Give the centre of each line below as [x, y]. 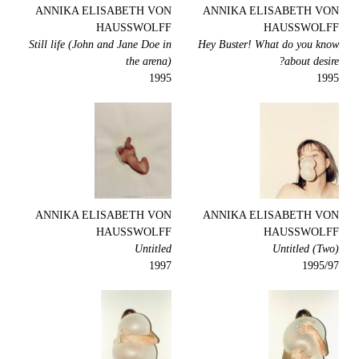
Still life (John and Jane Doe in [100, 44]
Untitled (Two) [306, 249]
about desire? [312, 61]
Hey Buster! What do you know [268, 44]
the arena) [149, 61]
